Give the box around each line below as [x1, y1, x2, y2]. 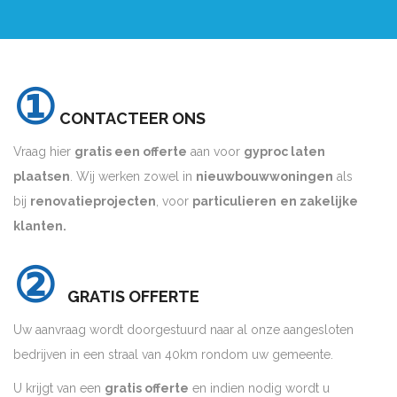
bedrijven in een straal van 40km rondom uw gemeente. [13, 347, 333, 362]
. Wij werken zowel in [70, 169, 196, 184]
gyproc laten [244, 144, 325, 160]
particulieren [192, 194, 276, 209]
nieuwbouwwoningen [196, 169, 333, 184]
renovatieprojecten [30, 194, 156, 209]
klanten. [13, 219, 66, 234]
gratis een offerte [74, 144, 187, 160]
